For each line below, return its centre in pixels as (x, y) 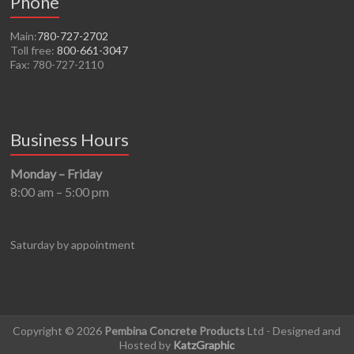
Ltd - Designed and (293, 330)
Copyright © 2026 (59, 330)
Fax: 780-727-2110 (57, 64)
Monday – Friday (56, 173)
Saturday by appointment (73, 244)
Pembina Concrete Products (175, 330)
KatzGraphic (203, 345)
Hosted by (146, 345)
